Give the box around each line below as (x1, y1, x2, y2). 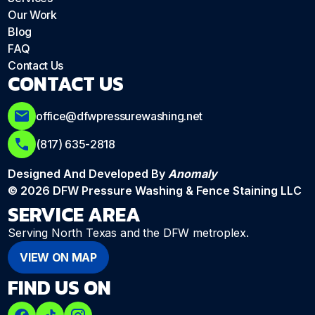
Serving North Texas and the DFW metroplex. (8, 226, 249, 240)
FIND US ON (8, 273, 112, 303)
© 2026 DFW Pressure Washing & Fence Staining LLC (8, 184, 302, 198)
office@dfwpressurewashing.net (36, 109, 202, 124)
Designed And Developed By (8, 167, 169, 181)
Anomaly (168, 167, 218, 181)
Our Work (8, 8, 57, 22)
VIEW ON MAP (20, 250, 97, 265)
